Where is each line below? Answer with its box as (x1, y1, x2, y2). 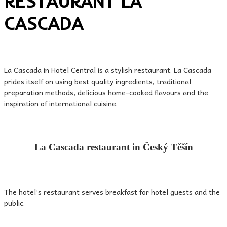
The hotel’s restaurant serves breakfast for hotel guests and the (4, 185, 220, 197)
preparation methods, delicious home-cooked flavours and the (4, 87, 208, 98)
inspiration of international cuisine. (4, 98, 118, 109)
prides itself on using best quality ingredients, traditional (4, 75, 191, 87)
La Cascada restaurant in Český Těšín (34, 142, 193, 153)
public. (4, 197, 25, 208)
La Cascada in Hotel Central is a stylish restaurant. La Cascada (4, 64, 211, 76)
